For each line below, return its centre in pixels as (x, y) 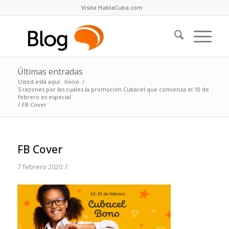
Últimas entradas (50, 72)
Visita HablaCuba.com (112, 7)
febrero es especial (44, 97)
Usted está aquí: (39, 82)
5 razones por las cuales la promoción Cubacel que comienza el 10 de (113, 89)
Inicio (72, 82)
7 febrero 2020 (40, 167)
